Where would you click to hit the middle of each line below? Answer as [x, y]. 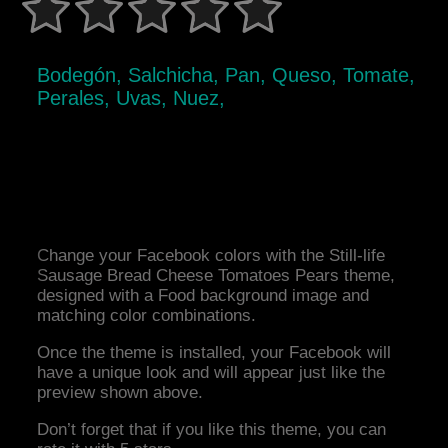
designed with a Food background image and [203, 296]
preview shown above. [120, 393]
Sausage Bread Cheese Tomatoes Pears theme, [216, 276]
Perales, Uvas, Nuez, [131, 98]
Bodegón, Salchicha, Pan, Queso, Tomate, [226, 75]
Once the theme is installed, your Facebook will [214, 353]
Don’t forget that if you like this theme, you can [212, 430]
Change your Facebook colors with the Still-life [211, 256]
